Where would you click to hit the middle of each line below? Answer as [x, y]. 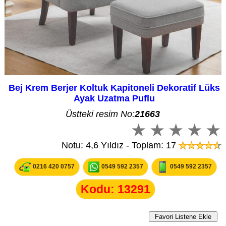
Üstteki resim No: [100, 114]
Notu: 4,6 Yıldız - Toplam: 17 [120, 146]
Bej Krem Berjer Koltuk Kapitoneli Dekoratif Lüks [114, 88]
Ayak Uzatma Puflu [114, 99]
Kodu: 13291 [115, 189]
